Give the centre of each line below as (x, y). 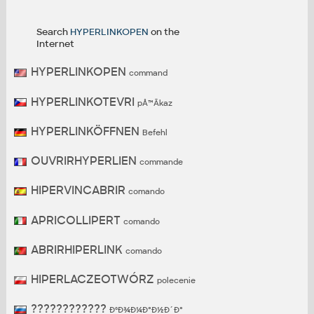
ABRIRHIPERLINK (76, 250)
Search (53, 32)
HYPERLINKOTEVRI (82, 102)
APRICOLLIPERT (75, 220)
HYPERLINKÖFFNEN (85, 131)
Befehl (155, 132)
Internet (55, 44)
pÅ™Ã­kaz (155, 103)
